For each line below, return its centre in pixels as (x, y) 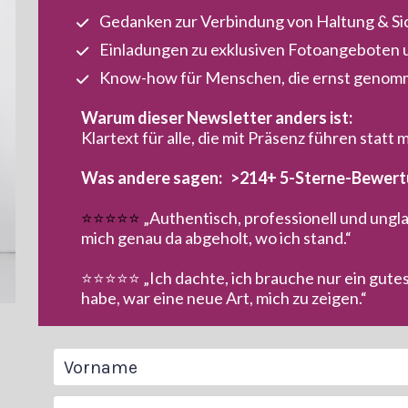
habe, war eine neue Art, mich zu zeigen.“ (224, 297)
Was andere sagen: (156, 177)
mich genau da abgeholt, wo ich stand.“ (217, 237)
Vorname (90, 362)
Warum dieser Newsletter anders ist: (217, 117)
